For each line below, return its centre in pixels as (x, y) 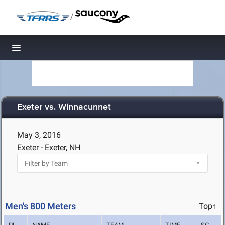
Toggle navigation (50, 50)
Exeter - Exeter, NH (49, 147)
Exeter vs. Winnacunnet (64, 108)
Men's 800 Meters (40, 206)
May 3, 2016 (39, 135)
